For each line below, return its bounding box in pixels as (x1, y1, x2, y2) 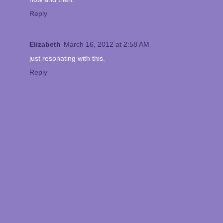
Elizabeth (29, 40, 61, 49)
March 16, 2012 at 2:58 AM (64, 40, 149, 49)
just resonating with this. (29, 54, 105, 63)
